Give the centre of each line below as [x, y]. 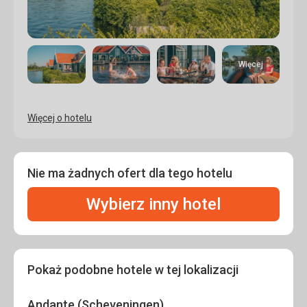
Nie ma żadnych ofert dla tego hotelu [130, 173]
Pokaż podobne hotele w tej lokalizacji [133, 270]
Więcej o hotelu [60, 118]
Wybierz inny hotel [153, 205]
